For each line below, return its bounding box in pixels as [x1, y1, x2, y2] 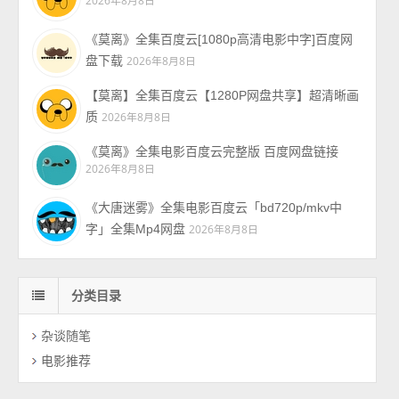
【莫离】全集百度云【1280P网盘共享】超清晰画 [85, 88, 360, 103]
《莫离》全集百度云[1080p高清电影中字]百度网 [85, 32, 354, 47]
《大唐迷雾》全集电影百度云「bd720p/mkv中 [85, 200, 343, 216]
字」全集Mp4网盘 [85, 222, 186, 237]
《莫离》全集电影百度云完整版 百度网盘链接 [85, 144, 339, 159]
